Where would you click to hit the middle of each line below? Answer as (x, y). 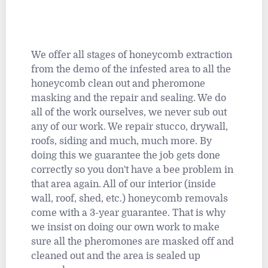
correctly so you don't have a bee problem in (132, 170)
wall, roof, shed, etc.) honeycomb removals (130, 199)
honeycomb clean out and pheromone (118, 84)
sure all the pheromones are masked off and (133, 242)
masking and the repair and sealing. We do (129, 98)
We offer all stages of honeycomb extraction (132, 55)
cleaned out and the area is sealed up (116, 256)
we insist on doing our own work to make (125, 228)
